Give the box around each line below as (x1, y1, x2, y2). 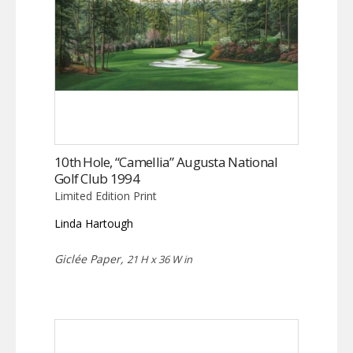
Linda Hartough (54, 216, 133, 232)
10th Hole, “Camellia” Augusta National (54, 153, 278, 172)
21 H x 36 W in (127, 252, 192, 267)
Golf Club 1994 (54, 169, 139, 188)
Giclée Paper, (54, 251, 127, 267)
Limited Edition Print (54, 188, 157, 204)
